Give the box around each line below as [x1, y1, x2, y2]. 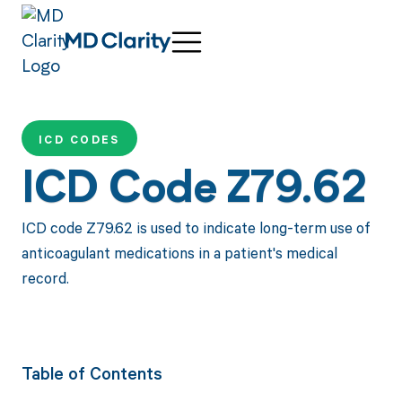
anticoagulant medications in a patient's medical [21, 242, 337, 264]
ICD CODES [38, 132, 120, 148]
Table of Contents [21, 362, 162, 385]
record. [21, 267, 69, 289]
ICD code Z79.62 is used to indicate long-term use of [21, 217, 370, 239]
